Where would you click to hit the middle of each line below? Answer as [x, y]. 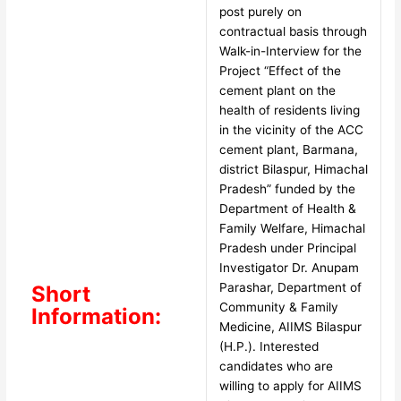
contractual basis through [293, 32]
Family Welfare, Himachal [292, 229]
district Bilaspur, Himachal [293, 170]
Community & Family [278, 307]
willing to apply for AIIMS [290, 386]
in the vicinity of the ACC [291, 130]
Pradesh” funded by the [287, 189]
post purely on [260, 12]
